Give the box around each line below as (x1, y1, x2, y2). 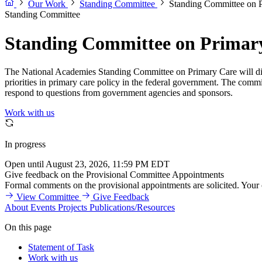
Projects (58, 202, 87, 213)
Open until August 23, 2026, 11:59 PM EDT (5, 159, 170, 170)
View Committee (16, 192, 79, 202)
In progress (5, 139, 46, 150)
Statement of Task (28, 242, 94, 253)
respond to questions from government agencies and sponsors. (5, 88, 233, 98)
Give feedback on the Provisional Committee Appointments (5, 170, 224, 180)
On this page (5, 222, 51, 233)
